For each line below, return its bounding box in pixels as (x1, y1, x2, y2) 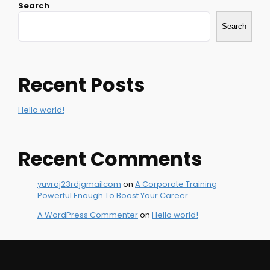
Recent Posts (18, 71, 145, 99)
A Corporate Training (135, 178, 217, 190)
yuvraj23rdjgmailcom (37, 178, 121, 190)
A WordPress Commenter (37, 209, 138, 221)
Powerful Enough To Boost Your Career (37, 190, 188, 202)
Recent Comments (18, 145, 202, 173)
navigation (5, 14, 115, 42)
